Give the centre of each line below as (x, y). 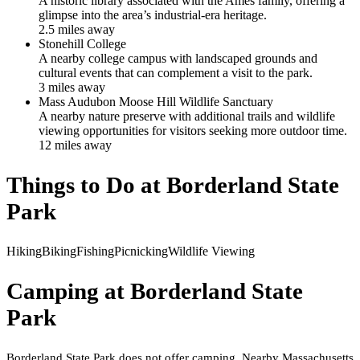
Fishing (95, 251)
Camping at (68, 290)
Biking (59, 251)
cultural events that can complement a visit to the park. (176, 72)
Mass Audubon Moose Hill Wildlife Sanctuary (156, 101)
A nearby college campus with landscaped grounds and (178, 58)
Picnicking (141, 251)
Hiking (24, 251)
